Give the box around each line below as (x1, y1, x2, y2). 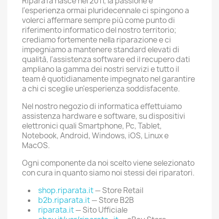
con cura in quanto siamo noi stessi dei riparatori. (22, 168, 195, 178)
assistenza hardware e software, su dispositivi (22, 111, 185, 121)
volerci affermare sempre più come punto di (22, 15, 175, 25)
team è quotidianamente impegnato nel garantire (22, 74, 195, 84)
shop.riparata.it (38, 185, 93, 196)
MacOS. (22, 140, 50, 151)
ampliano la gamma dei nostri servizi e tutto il (22, 64, 179, 74)
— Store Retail (93, 185, 143, 196)
